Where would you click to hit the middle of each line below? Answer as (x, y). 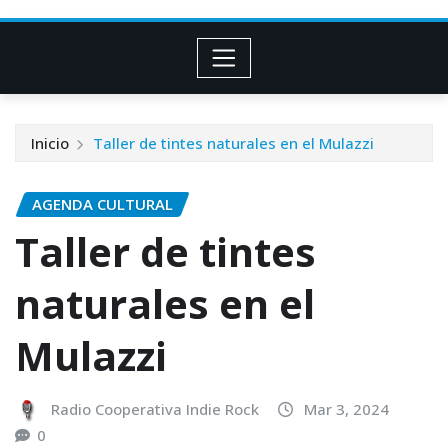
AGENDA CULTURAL (102, 203)
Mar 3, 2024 (346, 409)
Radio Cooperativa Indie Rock (155, 409)
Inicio (50, 142)
